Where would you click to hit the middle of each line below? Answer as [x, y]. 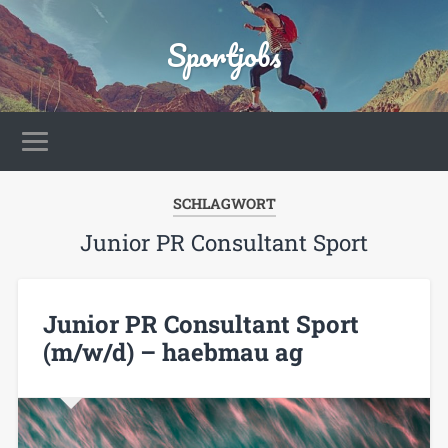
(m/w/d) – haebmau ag [172, 351]
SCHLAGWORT [224, 203]
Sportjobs [224, 55]
